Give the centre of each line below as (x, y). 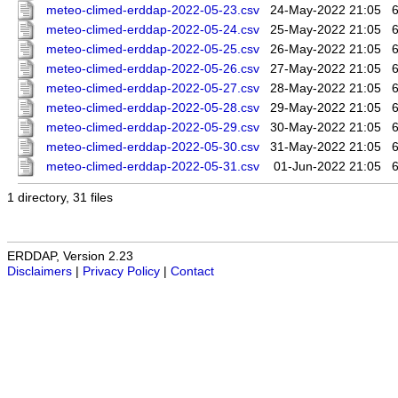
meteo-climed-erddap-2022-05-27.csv (153, 89)
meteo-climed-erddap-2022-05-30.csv (153, 147)
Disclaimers (40, 272)
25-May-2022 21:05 (326, 30)
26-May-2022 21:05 (326, 50)
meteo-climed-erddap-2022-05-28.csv (153, 108)
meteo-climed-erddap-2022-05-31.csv (153, 167)
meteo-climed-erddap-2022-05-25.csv (153, 50)
